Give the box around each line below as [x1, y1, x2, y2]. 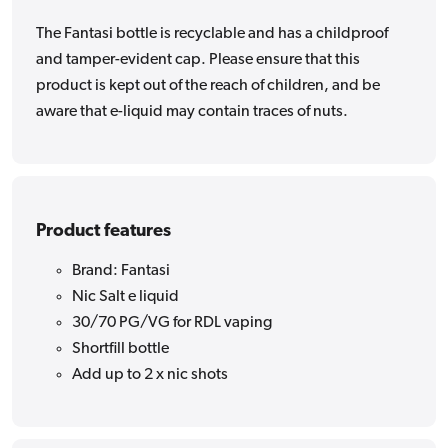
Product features [36, 222, 171, 242]
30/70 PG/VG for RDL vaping [72, 315, 272, 332]
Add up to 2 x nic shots [72, 367, 228, 384]
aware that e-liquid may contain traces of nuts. [36, 104, 348, 121]
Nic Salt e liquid [72, 289, 179, 306]
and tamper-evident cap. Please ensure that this [36, 52, 360, 69]
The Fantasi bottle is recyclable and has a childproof [36, 26, 388, 43]
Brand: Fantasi [72, 263, 170, 280]
